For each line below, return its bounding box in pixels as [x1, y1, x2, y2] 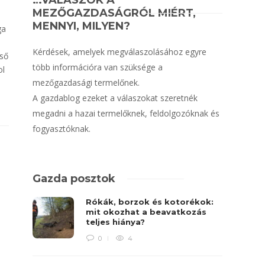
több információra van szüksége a [33, 62, 163, 73]
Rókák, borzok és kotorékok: [86, 197, 214, 206]
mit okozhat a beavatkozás [86, 207, 207, 216]
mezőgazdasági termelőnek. [33, 77, 140, 88]
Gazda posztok [33, 172, 116, 185]
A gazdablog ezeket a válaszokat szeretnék [33, 92, 198, 104]
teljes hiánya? [86, 217, 148, 227]
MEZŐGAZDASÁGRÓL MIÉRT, [33, 7, 196, 20]
